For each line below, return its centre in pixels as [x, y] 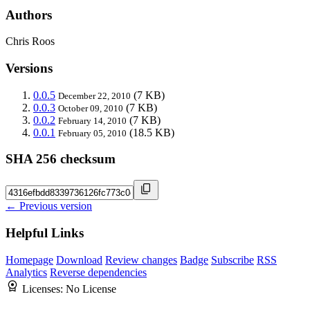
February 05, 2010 [92, 133]
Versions [29, 69]
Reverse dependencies [98, 272]
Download [79, 259]
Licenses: [44, 289]
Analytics [26, 272]
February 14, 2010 [92, 120]
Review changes [141, 259]
